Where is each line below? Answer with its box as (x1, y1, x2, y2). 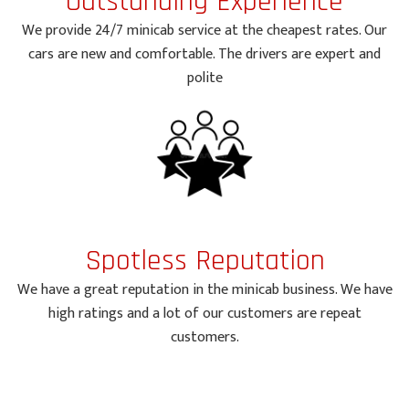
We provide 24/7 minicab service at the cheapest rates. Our (22, 17, 387, 43)
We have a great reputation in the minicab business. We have (16, 277, 393, 302)
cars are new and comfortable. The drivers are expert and (28, 41, 381, 67)
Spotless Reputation (84, 241, 325, 279)
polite (186, 65, 223, 90)
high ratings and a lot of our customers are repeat (47, 300, 362, 326)
